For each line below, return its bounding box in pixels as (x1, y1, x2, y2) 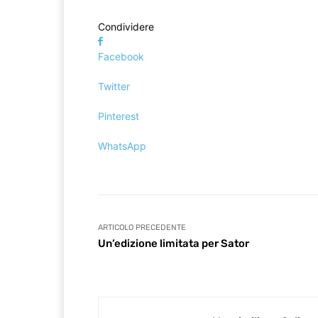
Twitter (98, 80, 130, 93)
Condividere (98, 21, 154, 33)
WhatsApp (98, 140, 146, 153)
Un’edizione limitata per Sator (98, 237, 249, 251)
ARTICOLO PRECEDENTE (98, 223, 186, 233)
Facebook (98, 50, 144, 63)
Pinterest (98, 110, 139, 123)
